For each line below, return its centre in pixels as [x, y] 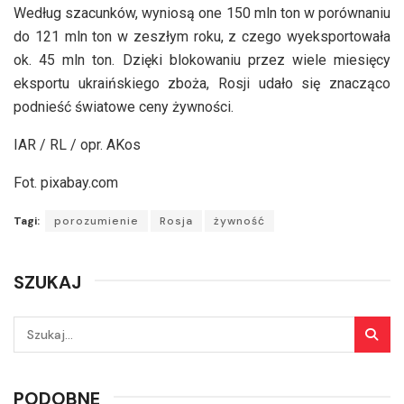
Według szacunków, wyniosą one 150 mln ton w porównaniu [202, 13]
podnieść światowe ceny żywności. [124, 106]
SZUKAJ [47, 282]
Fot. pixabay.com [66, 182]
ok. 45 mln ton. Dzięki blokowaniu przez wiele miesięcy [202, 60]
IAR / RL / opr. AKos [77, 144]
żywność [239, 220]
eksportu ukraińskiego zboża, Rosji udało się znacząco [202, 83]
